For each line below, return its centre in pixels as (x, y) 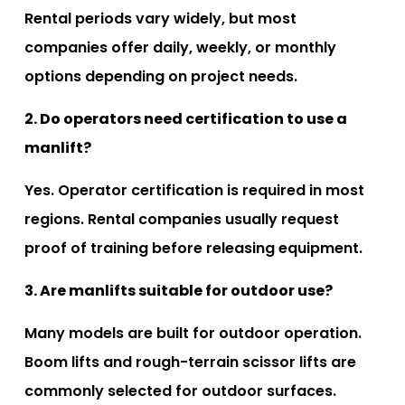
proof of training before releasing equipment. (193, 248)
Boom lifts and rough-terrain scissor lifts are (190, 362)
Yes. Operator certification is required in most (194, 190)
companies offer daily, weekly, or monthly (180, 47)
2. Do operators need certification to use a (186, 118)
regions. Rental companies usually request (182, 219)
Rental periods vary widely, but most (160, 18)
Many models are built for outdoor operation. (193, 333)
